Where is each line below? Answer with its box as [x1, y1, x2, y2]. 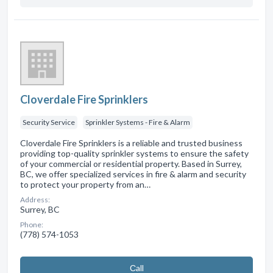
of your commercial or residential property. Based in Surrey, [20, 158, 242, 169]
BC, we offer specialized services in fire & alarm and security [20, 168, 246, 179]
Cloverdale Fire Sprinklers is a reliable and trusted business [20, 137, 243, 148]
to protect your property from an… [20, 179, 151, 190]
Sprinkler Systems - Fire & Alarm [85, 117, 190, 127]
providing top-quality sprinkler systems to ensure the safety [20, 147, 249, 158]
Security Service [23, 117, 75, 127]
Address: [20, 194, 50, 204]
